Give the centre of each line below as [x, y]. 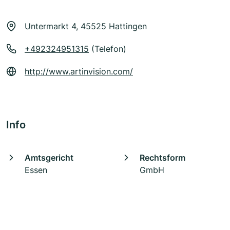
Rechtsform [162, 158]
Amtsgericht [49, 158]
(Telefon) [108, 49]
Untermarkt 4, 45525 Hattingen [86, 26]
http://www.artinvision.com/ [79, 72]
